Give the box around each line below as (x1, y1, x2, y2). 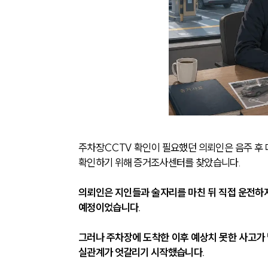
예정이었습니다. (78, 200, 143, 214)
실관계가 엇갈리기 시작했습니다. (78, 245, 205, 258)
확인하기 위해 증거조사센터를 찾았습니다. (78, 156, 240, 169)
